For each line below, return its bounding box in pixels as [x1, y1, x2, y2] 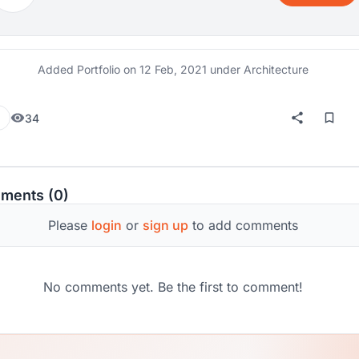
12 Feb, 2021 [139, 63, 207, 76]
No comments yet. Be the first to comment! [43, 279, 303, 295]
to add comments [188, 217, 298, 233]
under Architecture [207, 63, 309, 76]
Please [48, 217, 91, 233]
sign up [143, 217, 188, 233]
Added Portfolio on [38, 63, 139, 76]
